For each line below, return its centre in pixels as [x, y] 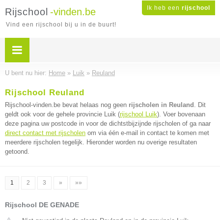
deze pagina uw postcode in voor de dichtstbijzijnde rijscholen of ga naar [108, 124]
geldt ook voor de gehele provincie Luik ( [62, 114]
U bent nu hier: [27, 73]
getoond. [17, 151]
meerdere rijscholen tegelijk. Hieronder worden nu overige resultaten [101, 142]
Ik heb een [164, 8]
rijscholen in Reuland [161, 105]
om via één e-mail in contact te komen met [147, 133]
